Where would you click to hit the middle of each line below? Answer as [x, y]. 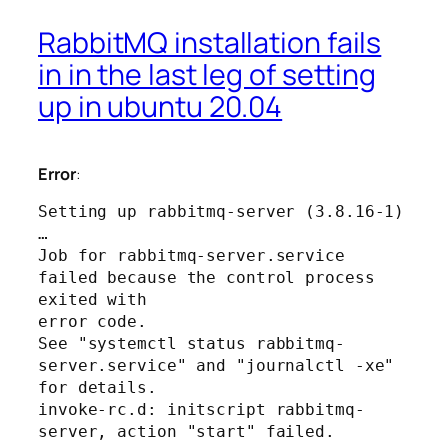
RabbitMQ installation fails [210, 42]
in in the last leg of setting [207, 74]
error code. [92, 321]
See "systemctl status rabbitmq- [191, 343]
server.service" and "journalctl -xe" [216, 365]
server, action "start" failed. [186, 431]
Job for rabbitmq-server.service [191, 255]
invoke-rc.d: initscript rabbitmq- [201, 409]
